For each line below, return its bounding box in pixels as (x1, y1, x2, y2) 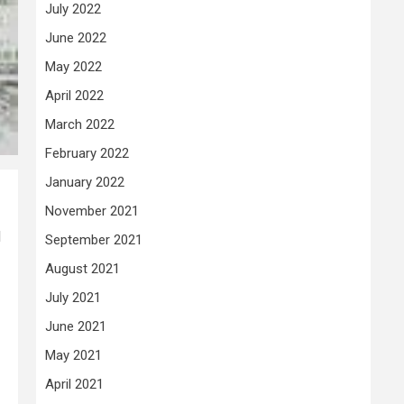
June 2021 (45, 318, 106, 335)
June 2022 (45, 30, 106, 46)
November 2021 (45, 203, 139, 219)
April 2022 (45, 87, 104, 104)
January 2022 (45, 174, 124, 190)
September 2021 (45, 232, 142, 248)
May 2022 (45, 59, 102, 75)
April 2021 (45, 376, 104, 392)
